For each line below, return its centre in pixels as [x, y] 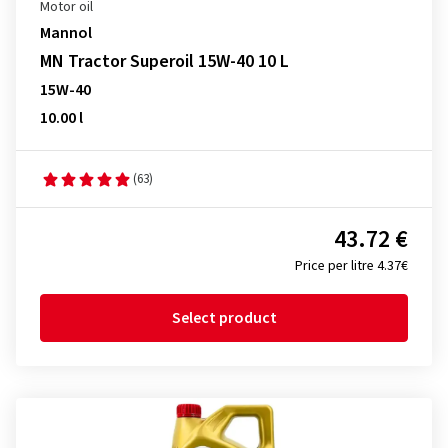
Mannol [66, 33]
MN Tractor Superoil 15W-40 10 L [164, 61]
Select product [224, 318]
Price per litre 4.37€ [351, 266]
